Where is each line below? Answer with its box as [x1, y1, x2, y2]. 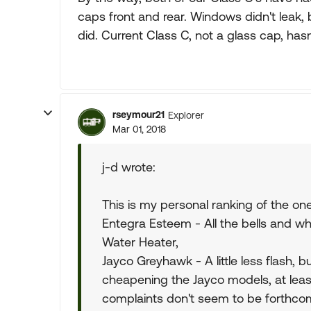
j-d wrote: [102, 160, 155, 174]
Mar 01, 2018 [112, 124, 166, 135]
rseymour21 [112, 109, 165, 120]
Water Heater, [102, 235, 178, 249]
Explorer [168, 109, 204, 121]
